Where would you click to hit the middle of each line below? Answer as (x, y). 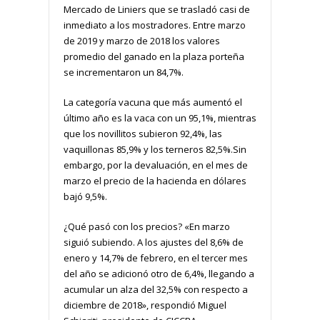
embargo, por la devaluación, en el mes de (156, 165)
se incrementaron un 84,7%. (124, 72)
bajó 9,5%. (85, 196)
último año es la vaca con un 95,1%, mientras (160, 117)
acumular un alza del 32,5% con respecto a (156, 289)
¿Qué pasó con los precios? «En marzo (147, 226)
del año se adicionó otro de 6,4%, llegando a (159, 273)
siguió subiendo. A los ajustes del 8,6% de (154, 242)
